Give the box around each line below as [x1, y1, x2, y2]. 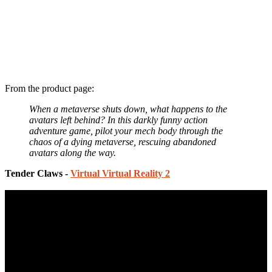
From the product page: [5, 83, 94, 93]
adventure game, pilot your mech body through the [29, 125, 223, 136]
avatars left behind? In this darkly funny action [29, 114, 208, 125]
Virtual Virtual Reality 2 [70, 168, 170, 178]
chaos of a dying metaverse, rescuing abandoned [29, 136, 216, 147]
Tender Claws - [5, 168, 70, 178]
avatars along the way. [29, 147, 116, 158]
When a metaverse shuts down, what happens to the [29, 103, 227, 114]
